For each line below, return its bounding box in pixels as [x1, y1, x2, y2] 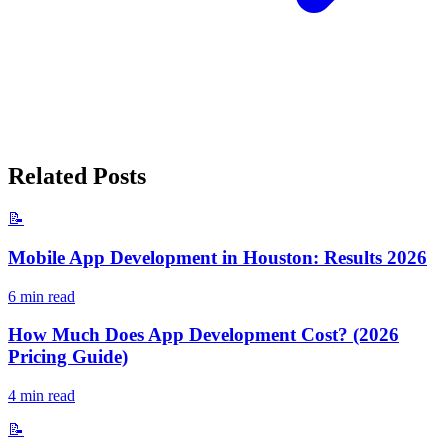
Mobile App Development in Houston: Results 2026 [8, 246, 427, 268]
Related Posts [8, 163, 146, 190]
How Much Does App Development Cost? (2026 [8, 324, 399, 346]
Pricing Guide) [8, 346, 128, 368]
